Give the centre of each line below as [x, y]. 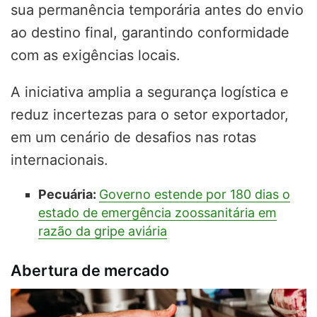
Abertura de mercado [90, 270]
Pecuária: [68, 194]
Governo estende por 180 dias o [194, 194]
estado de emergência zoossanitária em [157, 212]
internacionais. [59, 160]
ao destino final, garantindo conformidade [150, 32]
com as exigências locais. [96, 55]
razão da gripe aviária [102, 231]
